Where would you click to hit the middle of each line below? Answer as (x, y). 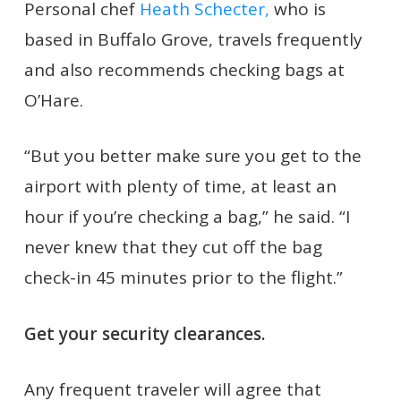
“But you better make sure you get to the (192, 156)
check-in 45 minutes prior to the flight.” (183, 277)
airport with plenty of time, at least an (180, 186)
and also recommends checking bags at (184, 69)
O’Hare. (53, 100)
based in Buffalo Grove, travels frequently (193, 39)
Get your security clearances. (144, 333)
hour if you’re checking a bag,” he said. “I (187, 217)
